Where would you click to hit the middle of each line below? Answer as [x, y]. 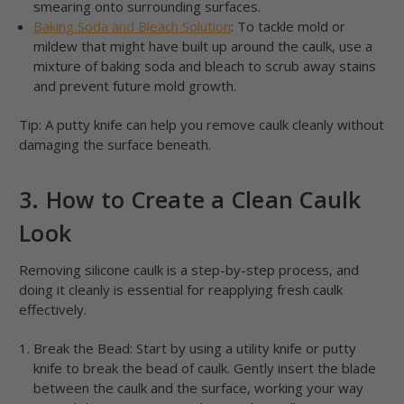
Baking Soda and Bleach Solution [133, 27]
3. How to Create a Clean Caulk [190, 200]
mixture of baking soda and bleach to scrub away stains [205, 66]
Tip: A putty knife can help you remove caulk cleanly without [202, 125]
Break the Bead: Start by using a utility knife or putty [195, 349]
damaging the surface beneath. [115, 145]
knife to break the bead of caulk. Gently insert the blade [205, 368]
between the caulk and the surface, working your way [199, 388]
